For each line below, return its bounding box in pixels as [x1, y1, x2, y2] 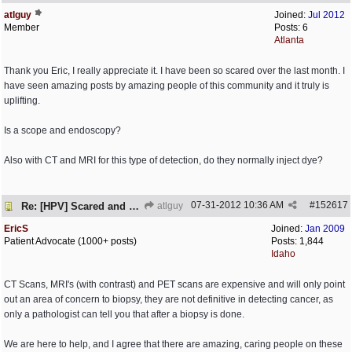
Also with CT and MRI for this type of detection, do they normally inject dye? [4, 155, 323, 166]
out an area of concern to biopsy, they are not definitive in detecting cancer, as [4, 294, 333, 305]
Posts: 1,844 [271, 236, 324, 247]
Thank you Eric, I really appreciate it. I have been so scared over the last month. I [4, 65, 345, 76]
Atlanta [274, 35, 304, 46]
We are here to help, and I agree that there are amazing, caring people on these [4, 339, 343, 350]
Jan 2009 [305, 223, 345, 234]
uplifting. [4, 95, 40, 106]
